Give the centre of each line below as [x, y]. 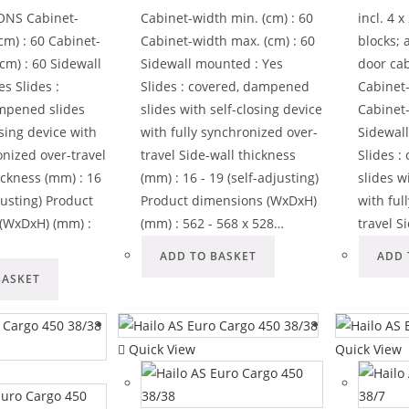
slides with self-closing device [232, 109]
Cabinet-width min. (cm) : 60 [227, 18]
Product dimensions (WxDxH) [229, 200]
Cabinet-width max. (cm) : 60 [228, 41]
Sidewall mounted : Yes [212, 63]
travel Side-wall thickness [219, 155]
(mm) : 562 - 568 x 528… [213, 223]
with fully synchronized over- [230, 132]
